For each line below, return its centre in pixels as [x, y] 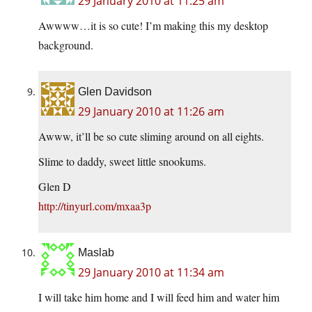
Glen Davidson [115, 92]
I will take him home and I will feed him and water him [159, 297]
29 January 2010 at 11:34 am [151, 273]
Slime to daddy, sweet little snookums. [122, 162]
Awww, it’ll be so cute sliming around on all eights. [151, 136]
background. [66, 45]
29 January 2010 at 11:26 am [151, 112]
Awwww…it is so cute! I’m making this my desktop [153, 26]
